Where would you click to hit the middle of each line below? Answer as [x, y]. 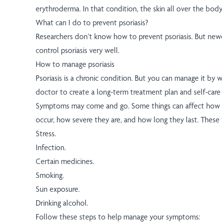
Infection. [51, 148]
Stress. [46, 134]
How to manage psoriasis [75, 64]
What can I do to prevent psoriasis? [92, 23]
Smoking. [50, 175]
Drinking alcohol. [62, 203]
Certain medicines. [65, 162]
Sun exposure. [58, 189]
